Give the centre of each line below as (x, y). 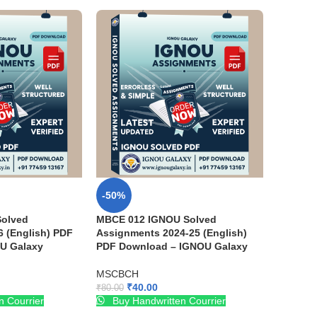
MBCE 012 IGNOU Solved (156, 219)
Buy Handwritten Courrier (167, 300)
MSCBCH (117, 273)
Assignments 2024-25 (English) (171, 232)
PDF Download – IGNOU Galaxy (172, 246)
